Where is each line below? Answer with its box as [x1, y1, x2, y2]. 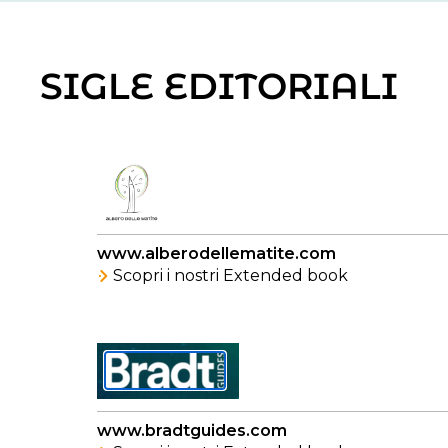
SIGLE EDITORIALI [40, 64, 398, 108]
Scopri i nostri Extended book [113, 266, 348, 285]
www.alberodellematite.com [97, 244, 336, 263]
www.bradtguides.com [97, 421, 287, 440]
